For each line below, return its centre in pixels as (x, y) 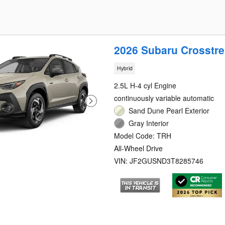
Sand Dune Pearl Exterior (169, 110)
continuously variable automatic (164, 98)
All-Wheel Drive (139, 148)
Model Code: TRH (143, 135)
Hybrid (125, 68)
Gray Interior (149, 123)
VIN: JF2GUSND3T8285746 (159, 160)
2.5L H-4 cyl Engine (145, 85)
